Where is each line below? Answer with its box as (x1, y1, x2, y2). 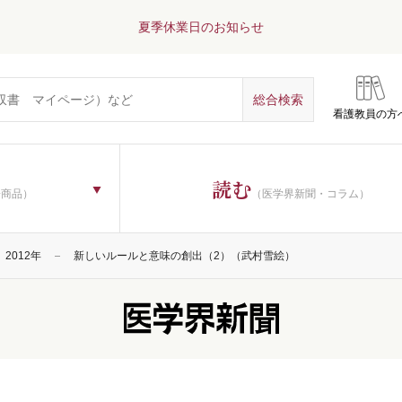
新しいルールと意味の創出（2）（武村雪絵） (74, 249, 295, 262)
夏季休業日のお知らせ (138, 19, 264, 34)
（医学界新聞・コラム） (251, 187, 371, 200)
